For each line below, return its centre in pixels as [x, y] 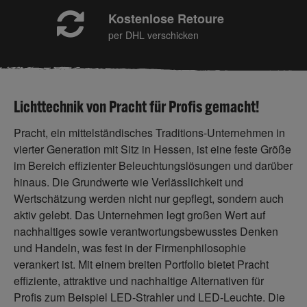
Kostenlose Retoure [166, 19]
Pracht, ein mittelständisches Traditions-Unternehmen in [149, 133]
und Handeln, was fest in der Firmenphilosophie [130, 248]
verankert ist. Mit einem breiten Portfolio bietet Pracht [141, 264]
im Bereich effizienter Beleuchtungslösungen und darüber [153, 165]
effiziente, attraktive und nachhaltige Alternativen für [139, 281]
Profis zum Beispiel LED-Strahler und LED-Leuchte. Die [149, 297]
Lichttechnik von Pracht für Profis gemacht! [136, 106]
